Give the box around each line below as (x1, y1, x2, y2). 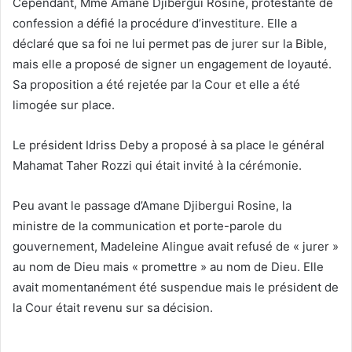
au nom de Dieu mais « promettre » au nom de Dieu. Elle (13, 258, 324, 274)
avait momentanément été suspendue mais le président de (13, 279, 339, 295)
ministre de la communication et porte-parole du (13, 218, 282, 233)
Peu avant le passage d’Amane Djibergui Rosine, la (13, 197, 291, 213)
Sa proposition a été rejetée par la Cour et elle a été (13, 76, 300, 92)
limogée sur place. (13, 97, 115, 112)
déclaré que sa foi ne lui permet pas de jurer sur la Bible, (13, 35, 327, 51)
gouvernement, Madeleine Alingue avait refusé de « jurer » (13, 238, 339, 254)
